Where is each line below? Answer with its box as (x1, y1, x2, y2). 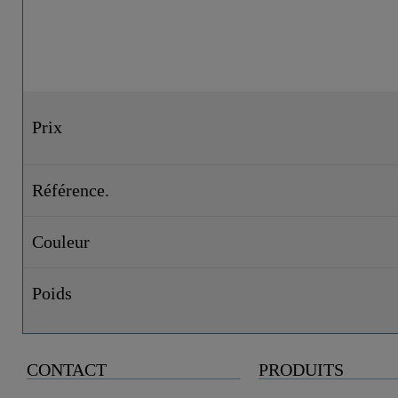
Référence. (32, 180, 109, 200)
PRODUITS (258, 360, 344, 379)
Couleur (32, 232, 90, 251)
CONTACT (27, 360, 107, 379)
